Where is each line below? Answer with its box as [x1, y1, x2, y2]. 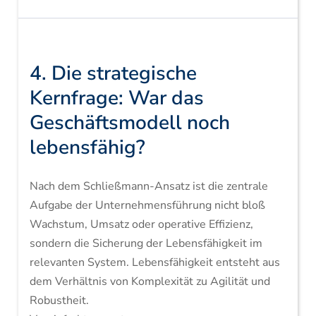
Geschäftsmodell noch [29, 109, 230, 136]
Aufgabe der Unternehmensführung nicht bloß [29, 197, 265, 213]
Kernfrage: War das [29, 85, 204, 111]
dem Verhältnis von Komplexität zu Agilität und [29, 274, 270, 289]
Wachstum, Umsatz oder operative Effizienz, [29, 217, 253, 232]
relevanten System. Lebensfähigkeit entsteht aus [29, 255, 280, 270]
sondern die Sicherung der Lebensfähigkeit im [29, 236, 262, 251]
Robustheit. [29, 293, 89, 308]
